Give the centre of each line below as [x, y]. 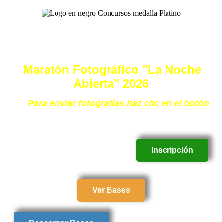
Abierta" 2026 [111, 83]
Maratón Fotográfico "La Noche [112, 70]
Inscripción [172, 150]
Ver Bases [111, 190]
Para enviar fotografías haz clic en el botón [118, 103]
